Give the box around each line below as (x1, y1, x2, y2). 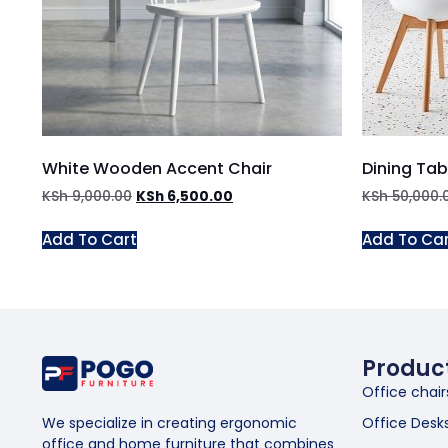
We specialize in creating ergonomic (42, 413, 297, 434)
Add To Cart (42, 228, 137, 250)
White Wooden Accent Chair (42, 156, 272, 180)
